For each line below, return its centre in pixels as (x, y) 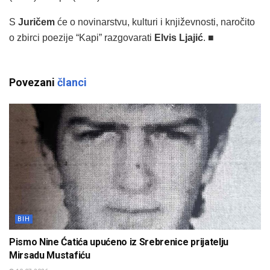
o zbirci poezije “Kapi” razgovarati (82, 37)
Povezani (33, 82)
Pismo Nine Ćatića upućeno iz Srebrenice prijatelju (119, 242)
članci (72, 82)
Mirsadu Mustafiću (50, 255)
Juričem (36, 22)
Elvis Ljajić (179, 37)
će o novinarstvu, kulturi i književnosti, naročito (155, 22)
